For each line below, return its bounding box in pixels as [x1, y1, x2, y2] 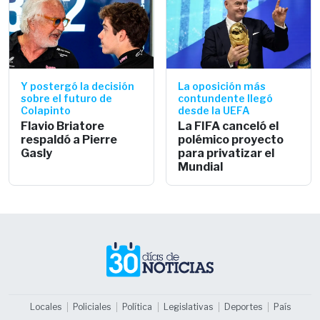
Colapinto [21, 104, 71, 116]
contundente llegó [178, 91, 273, 104]
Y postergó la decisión [21, 79, 134, 92]
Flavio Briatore [21, 119, 104, 133]
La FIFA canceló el [178, 119, 279, 133]
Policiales [72, 301, 111, 312]
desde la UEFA [178, 104, 250, 116]
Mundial [178, 159, 223, 174]
